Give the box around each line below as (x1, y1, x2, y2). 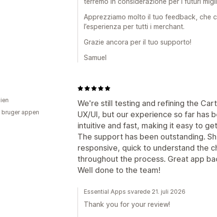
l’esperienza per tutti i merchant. (84, 22, 185, 31)
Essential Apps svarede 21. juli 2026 (84, 188, 186, 195)
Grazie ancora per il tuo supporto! (84, 38, 191, 46)
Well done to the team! (77, 165, 160, 175)
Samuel (84, 53, 107, 62)
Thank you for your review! (84, 200, 170, 208)
